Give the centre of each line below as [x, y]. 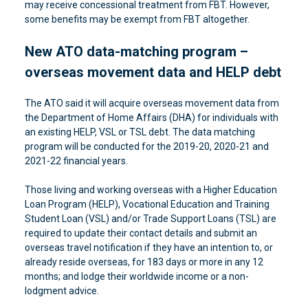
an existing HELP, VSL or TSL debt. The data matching [140, 132]
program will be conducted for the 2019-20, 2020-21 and [146, 146]
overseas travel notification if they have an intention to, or [148, 247]
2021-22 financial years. [76, 161]
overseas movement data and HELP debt [153, 72]
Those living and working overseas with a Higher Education [151, 190]
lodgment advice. [62, 291]
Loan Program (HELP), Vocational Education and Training [147, 204]
